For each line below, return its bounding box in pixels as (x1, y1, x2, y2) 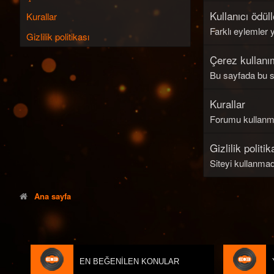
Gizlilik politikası (26, 29, 89, 43)
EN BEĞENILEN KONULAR (80, 256, 179, 266)
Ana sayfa (34, 190, 71, 202)
